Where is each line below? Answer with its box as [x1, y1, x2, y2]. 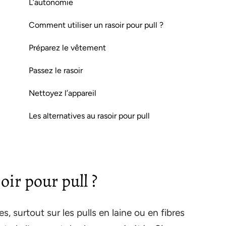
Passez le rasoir [29, 66, 83, 75]
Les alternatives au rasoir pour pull [29, 111, 150, 121]
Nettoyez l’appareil [29, 88, 96, 98]
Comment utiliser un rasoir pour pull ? [29, 20, 163, 30]
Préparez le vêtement [29, 43, 106, 52]
